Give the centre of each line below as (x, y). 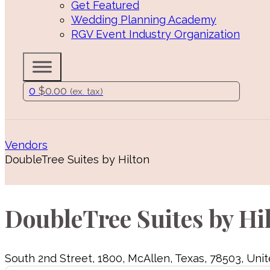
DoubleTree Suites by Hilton (77, 159)
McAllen (149, 259)
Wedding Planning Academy (144, 19)
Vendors (26, 145)
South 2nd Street (49, 259)
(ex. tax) (86, 91)
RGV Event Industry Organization (155, 34)
